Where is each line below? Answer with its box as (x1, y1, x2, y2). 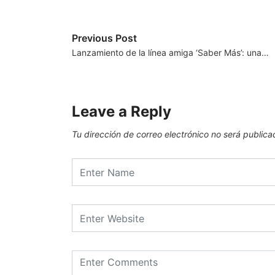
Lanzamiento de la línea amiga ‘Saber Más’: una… (72, 47, 269, 58)
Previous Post (72, 32, 137, 45)
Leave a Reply (72, 103, 171, 121)
